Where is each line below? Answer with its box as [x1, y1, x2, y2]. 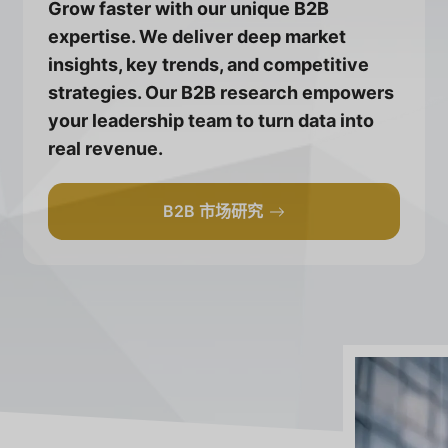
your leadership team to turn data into [48, 110, 375, 132]
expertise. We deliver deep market [48, 26, 347, 48]
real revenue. [48, 138, 164, 160]
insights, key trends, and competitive [48, 54, 370, 76]
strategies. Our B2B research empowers [48, 82, 395, 104]
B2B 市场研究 [162, 201, 263, 222]
